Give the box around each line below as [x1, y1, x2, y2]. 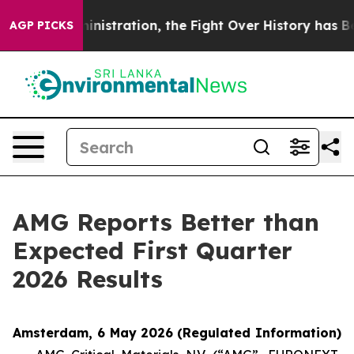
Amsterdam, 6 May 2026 [13, 325, 174, 341]
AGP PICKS [9, 18, 73, 32]
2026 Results [13, 264, 163, 294]
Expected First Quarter [13, 235, 292, 265]
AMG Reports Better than [13, 207, 319, 237]
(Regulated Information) [177, 325, 342, 341]
